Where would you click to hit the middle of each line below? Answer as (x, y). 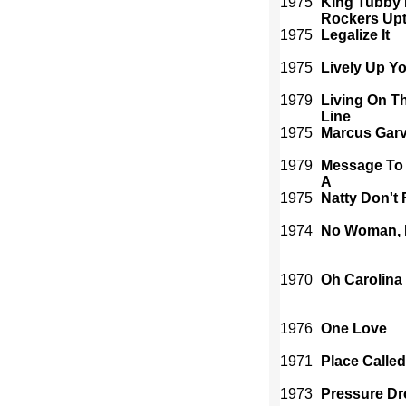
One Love (354, 329)
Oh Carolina (362, 280)
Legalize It (355, 35)
